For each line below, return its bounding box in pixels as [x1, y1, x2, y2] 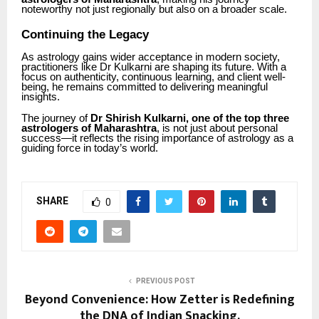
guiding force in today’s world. [21, 142, 158, 155]
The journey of [21, 113, 90, 125]
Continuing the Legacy [21, 27, 149, 42]
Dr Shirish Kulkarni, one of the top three [90, 113, 289, 125]
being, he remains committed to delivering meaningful [21, 81, 268, 93]
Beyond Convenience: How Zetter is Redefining [24, 289, 295, 311]
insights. [21, 91, 60, 103]
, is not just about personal [157, 122, 278, 135]
